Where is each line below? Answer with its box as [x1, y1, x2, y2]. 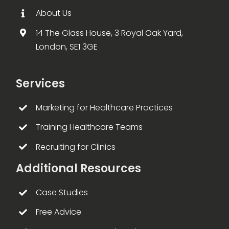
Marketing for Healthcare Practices [35, 102, 173, 114]
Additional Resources [16, 161, 142, 177]
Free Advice [35, 206, 81, 218]
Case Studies [35, 187, 88, 199]
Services [16, 76, 65, 92]
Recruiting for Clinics [35, 141, 116, 153]
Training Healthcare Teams [35, 121, 143, 133]
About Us [35, 7, 72, 19]
